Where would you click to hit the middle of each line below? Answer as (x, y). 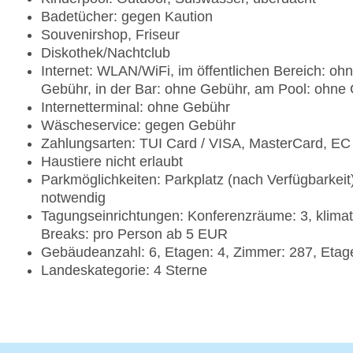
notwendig (73, 198)
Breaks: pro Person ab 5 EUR (134, 234)
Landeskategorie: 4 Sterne (124, 271)
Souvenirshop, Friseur (110, 35)
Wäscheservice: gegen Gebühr (138, 126)
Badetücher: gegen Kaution (127, 17)
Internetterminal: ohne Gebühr (136, 108)
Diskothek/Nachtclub (106, 53)
